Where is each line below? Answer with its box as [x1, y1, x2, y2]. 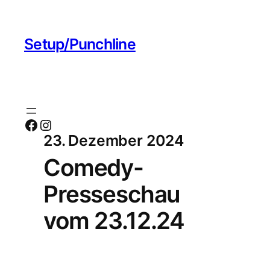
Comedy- [43, 153, 143, 181]
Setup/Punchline [24, 34, 136, 53]
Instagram [38, 115, 51, 133]
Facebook [24, 115, 31, 133]
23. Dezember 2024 [43, 131, 184, 150]
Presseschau [43, 180, 181, 208]
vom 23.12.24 [43, 206, 185, 234]
